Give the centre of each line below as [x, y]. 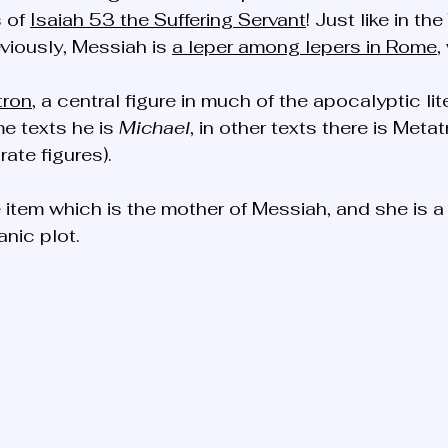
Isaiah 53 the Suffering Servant [168, 20]
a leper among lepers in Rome [304, 47]
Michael [154, 128]
